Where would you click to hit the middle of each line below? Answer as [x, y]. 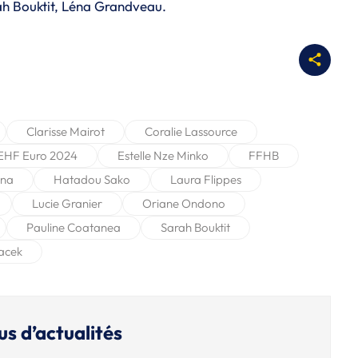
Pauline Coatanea [74, 227]
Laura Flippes [206, 179]
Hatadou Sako [92, 179]
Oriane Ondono [184, 203]
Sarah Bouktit [195, 227]
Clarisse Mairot [66, 131]
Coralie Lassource [191, 131]
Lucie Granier [67, 203]
